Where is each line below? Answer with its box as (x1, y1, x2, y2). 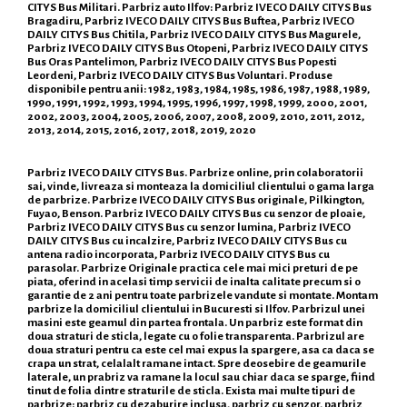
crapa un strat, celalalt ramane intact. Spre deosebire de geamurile (27, 356, 366, 370)
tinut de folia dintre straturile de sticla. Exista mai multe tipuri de (27, 383, 355, 397)
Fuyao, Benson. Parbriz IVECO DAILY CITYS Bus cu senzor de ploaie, (27, 206, 365, 220)
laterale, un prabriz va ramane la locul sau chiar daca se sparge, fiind (27, 370, 375, 383)
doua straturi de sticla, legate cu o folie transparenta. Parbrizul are (27, 329, 364, 342)
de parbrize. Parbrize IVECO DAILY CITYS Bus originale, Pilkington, (27, 193, 364, 206)
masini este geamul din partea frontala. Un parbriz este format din (27, 315, 362, 329)
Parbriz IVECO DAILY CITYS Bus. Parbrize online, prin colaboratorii (27, 165, 363, 179)
